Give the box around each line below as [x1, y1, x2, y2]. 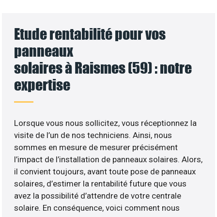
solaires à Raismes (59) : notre [14, 58, 192, 77]
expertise [14, 75, 71, 93]
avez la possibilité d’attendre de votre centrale [14, 190, 182, 201]
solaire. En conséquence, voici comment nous [14, 202, 180, 213]
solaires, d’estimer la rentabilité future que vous [14, 178, 187, 188]
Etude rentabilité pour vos [14, 24, 166, 43]
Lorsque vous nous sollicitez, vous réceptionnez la [14, 118, 197, 128]
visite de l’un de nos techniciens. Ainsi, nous [14, 130, 172, 140]
